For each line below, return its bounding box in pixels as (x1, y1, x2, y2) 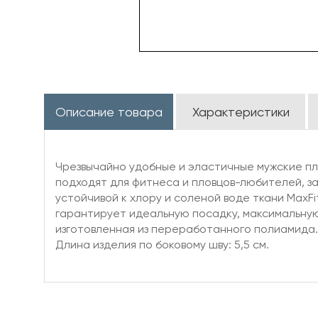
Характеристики (192, 104, 290, 119)
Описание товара (55, 104, 163, 119)
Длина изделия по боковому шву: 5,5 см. (55, 238, 269, 251)
